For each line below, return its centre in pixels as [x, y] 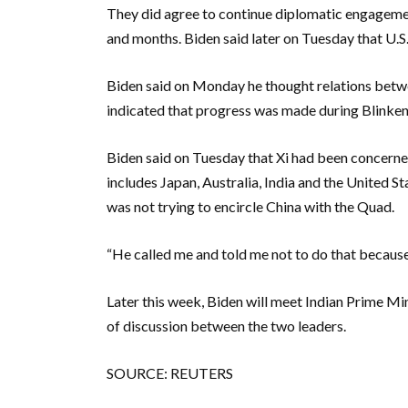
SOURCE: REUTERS [170, 373]
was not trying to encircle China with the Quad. [250, 206]
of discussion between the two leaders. [226, 326]
